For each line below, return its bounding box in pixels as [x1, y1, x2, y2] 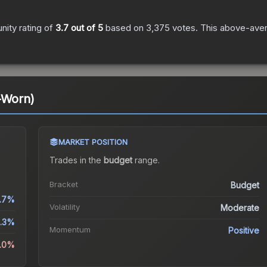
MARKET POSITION [58, 137, 128, 147]
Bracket [49, 179, 78, 190]
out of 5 [69, 22, 103, 34]
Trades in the [49, 155, 104, 166]
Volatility [49, 202, 80, 212]
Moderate [221, 203, 260, 213]
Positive [228, 225, 260, 236]
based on [103, 22, 146, 34]
